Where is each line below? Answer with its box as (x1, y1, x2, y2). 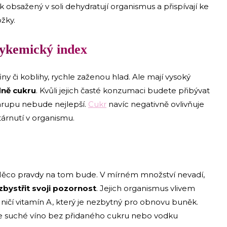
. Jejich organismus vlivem (96, 183, 195, 194)
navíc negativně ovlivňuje (106, 99, 204, 109)
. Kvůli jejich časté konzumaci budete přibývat (36, 86, 210, 96)
